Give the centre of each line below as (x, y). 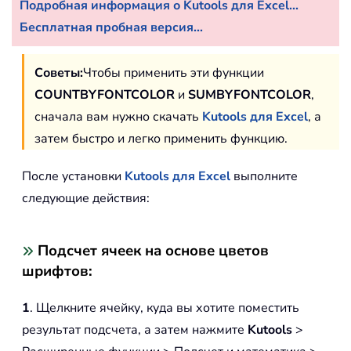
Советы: (59, 72)
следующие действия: (86, 198)
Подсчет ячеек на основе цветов (151, 250)
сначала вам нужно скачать (118, 116)
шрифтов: (57, 271)
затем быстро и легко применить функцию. (161, 138)
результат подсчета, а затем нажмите (135, 329)
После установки (73, 176)
